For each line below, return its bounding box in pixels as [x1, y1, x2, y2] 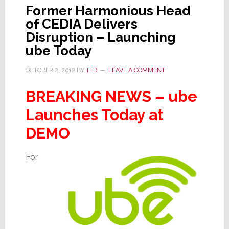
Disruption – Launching [25, 29, 176, 45]
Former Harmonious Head [25, 3, 191, 18]
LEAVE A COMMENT [108, 66, 165, 74]
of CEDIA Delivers [25, 16, 138, 32]
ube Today [25, 42, 91, 58]
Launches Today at [25, 105, 163, 124]
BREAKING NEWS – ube [25, 87, 197, 105]
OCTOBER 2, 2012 [25, 66, 75, 74]
